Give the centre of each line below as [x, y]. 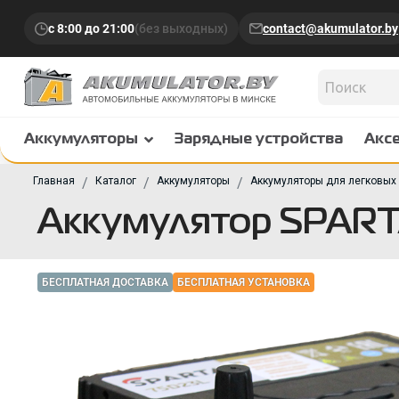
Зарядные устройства [259, 140]
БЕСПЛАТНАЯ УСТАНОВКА [244, 282]
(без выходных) [181, 28]
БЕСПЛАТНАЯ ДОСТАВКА [105, 282]
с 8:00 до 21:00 [91, 28]
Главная [54, 181]
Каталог [116, 181]
